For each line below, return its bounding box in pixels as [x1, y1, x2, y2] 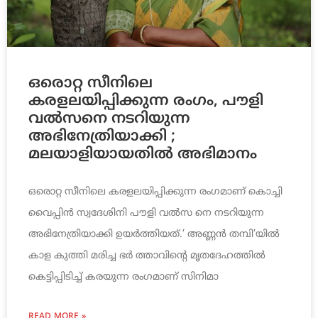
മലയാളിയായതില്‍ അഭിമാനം [28, 146, 257, 165]
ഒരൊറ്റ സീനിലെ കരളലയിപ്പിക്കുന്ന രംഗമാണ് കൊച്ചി [28, 186, 283, 199]
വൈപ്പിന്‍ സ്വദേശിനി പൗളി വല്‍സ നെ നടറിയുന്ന [28, 207, 264, 220]
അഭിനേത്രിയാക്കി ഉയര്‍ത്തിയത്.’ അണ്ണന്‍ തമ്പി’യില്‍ [28, 229, 280, 241]
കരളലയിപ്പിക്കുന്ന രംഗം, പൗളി [28, 92, 263, 111]
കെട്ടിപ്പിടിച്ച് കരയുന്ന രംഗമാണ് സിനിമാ [28, 271, 219, 284]
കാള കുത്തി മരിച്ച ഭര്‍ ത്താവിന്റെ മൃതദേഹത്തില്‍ [28, 250, 265, 263]
